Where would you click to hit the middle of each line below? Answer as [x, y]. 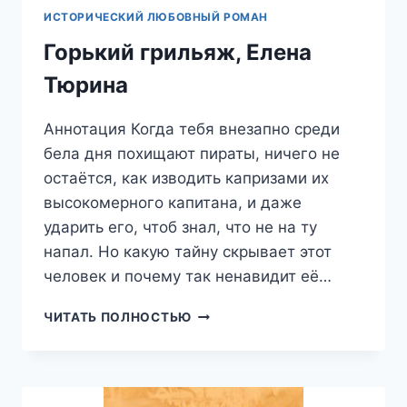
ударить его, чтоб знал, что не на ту [180, 227]
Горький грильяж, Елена [178, 52]
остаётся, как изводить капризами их [186, 178]
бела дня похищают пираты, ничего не [192, 153]
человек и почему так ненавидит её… [188, 276]
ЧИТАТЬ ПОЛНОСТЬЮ [118, 317]
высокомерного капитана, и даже [173, 202]
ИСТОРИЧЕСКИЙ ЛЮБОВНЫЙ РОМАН [156, 17]
